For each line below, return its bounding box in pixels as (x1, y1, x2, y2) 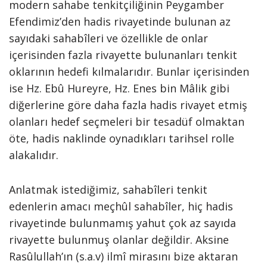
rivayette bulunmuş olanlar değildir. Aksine (9, 232, 229, 247)
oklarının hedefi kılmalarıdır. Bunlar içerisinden (9, 64, 249, 79)
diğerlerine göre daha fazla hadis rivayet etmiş (9, 98, 247, 112)
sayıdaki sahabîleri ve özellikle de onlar (9, 31, 208, 45)
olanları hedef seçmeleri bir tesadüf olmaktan (9, 114, 244, 129)
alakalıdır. (9, 148, 58, 162)
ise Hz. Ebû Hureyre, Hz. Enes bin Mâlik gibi (9, 81, 229, 95)
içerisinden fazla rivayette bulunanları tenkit (9, 48, 237, 62)
